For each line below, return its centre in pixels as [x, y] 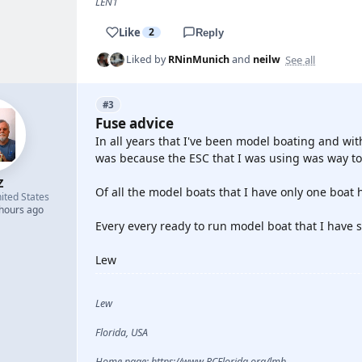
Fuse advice [135, 123]
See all [300, 59]
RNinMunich [199, 59]
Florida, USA [122, 333]
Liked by [147, 59]
